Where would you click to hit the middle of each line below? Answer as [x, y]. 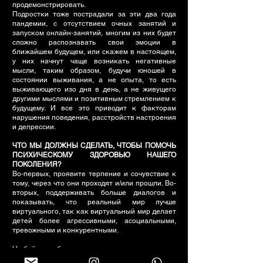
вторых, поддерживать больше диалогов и [94, 193]
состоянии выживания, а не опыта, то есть [94, 80]
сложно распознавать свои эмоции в [94, 42]
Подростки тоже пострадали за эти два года [94, 14]
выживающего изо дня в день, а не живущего [94, 89]
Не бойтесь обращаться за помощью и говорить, [94, 249]
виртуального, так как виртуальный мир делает [94, 211]
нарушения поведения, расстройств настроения [94, 117]
